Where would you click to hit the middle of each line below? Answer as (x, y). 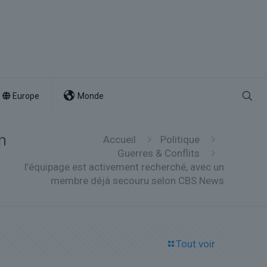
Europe (26, 96)
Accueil (119, 139)
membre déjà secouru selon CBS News (137, 181)
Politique (180, 139)
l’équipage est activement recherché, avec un (124, 167)
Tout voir (195, 244)
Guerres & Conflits (159, 153)
